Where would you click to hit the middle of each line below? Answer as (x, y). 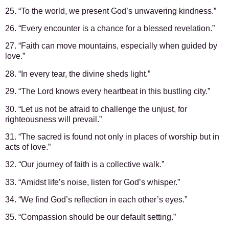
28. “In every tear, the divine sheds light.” (78, 74)
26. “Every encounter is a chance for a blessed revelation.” (110, 28)
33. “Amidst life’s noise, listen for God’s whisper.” (93, 182)
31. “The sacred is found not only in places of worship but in (112, 136)
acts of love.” (28, 147)
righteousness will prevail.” (53, 119)
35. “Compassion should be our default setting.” (90, 217)
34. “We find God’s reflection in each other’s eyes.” (96, 200)
